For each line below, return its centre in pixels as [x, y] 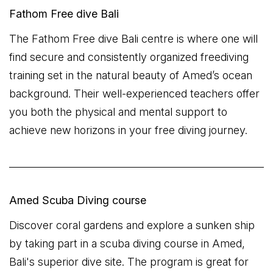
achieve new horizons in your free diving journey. [128, 130]
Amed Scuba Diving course [78, 200]
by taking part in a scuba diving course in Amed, [127, 243]
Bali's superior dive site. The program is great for [129, 262]
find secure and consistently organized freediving [129, 57]
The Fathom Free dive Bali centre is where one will [133, 39]
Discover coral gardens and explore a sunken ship [132, 225]
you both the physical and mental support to [118, 112]
